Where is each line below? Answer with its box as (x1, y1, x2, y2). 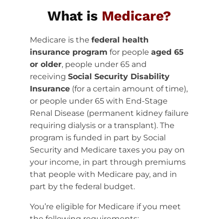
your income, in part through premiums (29, 157, 186, 167)
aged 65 (151, 47, 184, 57)
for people (107, 47, 151, 57)
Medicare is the (29, 35, 91, 44)
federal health (91, 35, 149, 44)
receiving (29, 71, 68, 81)
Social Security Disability (67, 71, 170, 81)
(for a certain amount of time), (69, 84, 188, 93)
